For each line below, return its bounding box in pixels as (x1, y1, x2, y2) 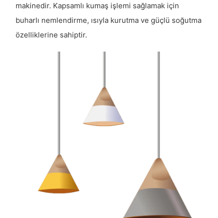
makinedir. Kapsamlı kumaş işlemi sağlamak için (15, 1, 179, 11)
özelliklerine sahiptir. (15, 30, 87, 40)
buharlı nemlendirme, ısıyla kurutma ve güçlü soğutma (15, 16, 201, 25)
